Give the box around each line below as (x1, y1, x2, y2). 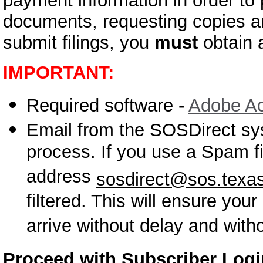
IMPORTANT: (3, 62, 114, 83)
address (26, 166, 96, 191)
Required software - (26, 95, 188, 116)
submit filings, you (3, 32, 154, 53)
